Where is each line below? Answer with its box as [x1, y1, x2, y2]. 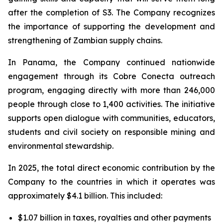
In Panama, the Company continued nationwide [8, 57, 215, 67]
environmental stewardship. [8, 141, 113, 151]
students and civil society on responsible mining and [8, 127, 215, 137]
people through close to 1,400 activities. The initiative [8, 99, 215, 109]
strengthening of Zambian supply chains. [8, 35, 162, 45]
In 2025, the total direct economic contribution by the [8, 163, 215, 173]
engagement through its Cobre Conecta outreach [8, 71, 215, 81]
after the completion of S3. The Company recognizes [8, 7, 215, 17]
